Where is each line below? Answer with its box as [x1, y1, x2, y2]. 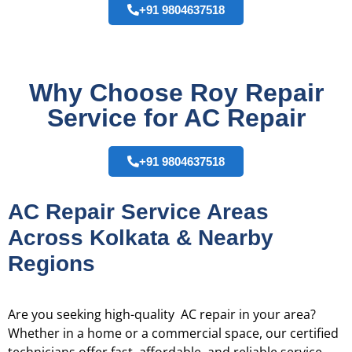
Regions [8, 251, 95, 277]
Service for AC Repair [46, 104, 306, 133]
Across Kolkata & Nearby [8, 225, 273, 251]
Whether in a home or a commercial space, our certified [8, 324, 339, 343]
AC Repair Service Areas [8, 200, 269, 225]
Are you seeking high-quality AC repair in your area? [8, 306, 316, 324]
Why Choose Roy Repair [28, 79, 324, 108]
